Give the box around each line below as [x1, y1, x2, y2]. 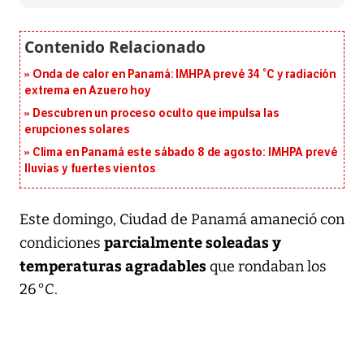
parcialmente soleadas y [104, 231, 281, 252]
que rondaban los [206, 257, 327, 275]
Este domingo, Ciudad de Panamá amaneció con [19, 210, 344, 228]
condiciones [19, 233, 104, 252]
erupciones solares [24, 122, 130, 136]
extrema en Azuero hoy [24, 83, 152, 97]
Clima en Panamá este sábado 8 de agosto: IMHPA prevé [32, 145, 338, 159]
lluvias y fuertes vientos [24, 161, 156, 175]
